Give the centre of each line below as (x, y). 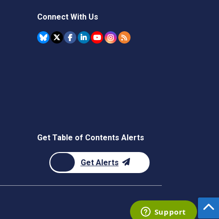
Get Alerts (99, 163)
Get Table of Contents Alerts (91, 138)
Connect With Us (68, 17)
